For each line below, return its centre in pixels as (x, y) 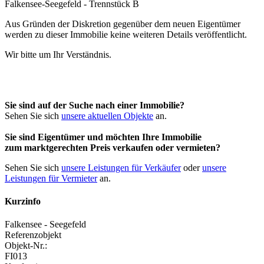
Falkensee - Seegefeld (45, 225)
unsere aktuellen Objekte (107, 115)
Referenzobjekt (33, 235)
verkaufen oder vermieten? (165, 147)
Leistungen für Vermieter (51, 178)
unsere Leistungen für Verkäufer (121, 167)
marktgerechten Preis (67, 147)
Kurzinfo (23, 202)
